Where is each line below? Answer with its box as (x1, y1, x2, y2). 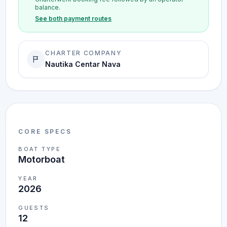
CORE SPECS (18, 128, 72, 135)
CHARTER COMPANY (45, 49, 122, 57)
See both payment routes (35, 15, 112, 22)
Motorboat (18, 154, 65, 165)
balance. (35, 4, 61, 11)
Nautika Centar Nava (45, 60, 121, 68)
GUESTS (18, 204, 50, 211)
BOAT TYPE (18, 145, 61, 153)
